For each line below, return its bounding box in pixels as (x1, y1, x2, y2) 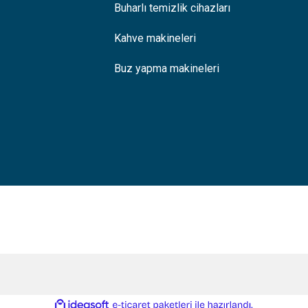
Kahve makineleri (113, 32, 196, 45)
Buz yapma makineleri (113, 62, 219, 75)
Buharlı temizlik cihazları (113, 1, 230, 14)
